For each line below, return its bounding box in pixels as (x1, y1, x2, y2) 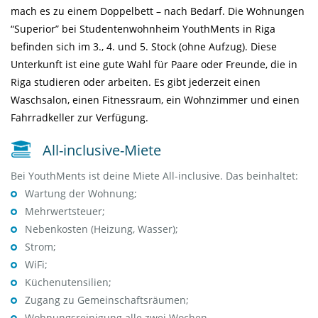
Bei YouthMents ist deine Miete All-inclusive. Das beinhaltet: (11, 169, 298, 183)
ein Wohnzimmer (166, 93, 248, 107)
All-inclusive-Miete (43, 141, 161, 160)
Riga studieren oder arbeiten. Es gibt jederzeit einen (11, 75, 261, 89)
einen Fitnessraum (72, 93, 161, 107)
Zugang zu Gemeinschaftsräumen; (25, 293, 189, 307)
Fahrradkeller (11, 111, 75, 125)
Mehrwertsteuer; (25, 204, 105, 219)
